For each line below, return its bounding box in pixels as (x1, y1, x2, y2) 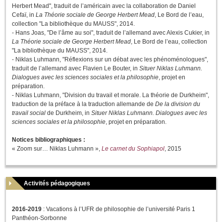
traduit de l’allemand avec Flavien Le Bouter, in (12, 65, 139, 72)
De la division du (155, 101, 200, 108)
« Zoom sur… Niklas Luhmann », (12, 145, 102, 153)
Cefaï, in (12, 11, 36, 19)
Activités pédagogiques (24, 180, 90, 187)
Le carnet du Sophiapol (102, 145, 165, 153)
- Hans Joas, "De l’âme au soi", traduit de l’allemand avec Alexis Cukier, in (12, 29, 210, 37)
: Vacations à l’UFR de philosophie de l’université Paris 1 (42, 206, 195, 213)
